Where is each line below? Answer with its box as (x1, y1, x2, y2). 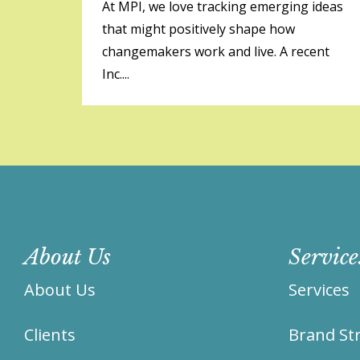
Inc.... (102, 65, 129, 83)
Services (288, 279, 350, 301)
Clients (24, 324, 76, 346)
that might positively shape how (102, 20, 295, 38)
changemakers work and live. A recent (102, 43, 329, 60)
